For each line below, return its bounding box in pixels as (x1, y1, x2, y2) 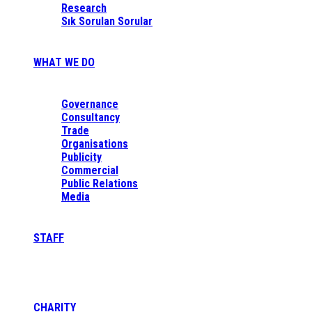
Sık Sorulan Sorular (61, 15, 153, 28)
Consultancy (61, 111, 120, 124)
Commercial (61, 164, 118, 177)
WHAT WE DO (33, 56, 95, 69)
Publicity (61, 150, 102, 164)
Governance (61, 97, 118, 111)
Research (61, 1, 107, 15)
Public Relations (61, 177, 138, 190)
